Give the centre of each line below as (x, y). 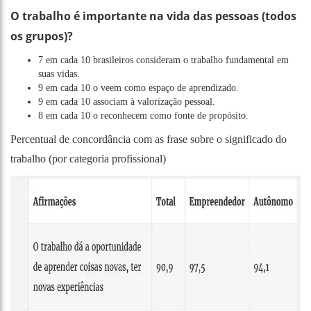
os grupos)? (42, 36)
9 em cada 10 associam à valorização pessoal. (127, 101)
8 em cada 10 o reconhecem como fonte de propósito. (143, 115)
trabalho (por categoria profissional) (88, 158)
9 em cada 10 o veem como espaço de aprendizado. (138, 87)
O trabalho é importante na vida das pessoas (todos (153, 16)
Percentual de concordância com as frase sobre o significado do (149, 139)
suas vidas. (59, 74)
